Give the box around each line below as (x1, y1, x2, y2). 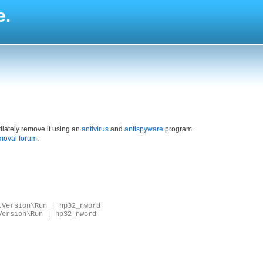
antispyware (124, 125, 163, 133)
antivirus (82, 125, 109, 133)
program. (163, 125, 194, 133)
